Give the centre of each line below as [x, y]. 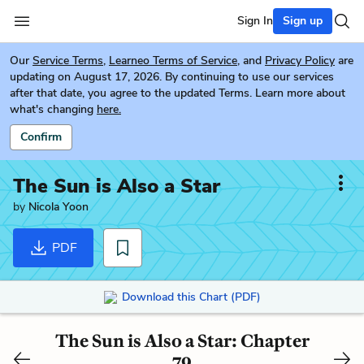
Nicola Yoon [58, 207]
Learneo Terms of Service [173, 61]
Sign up [303, 21]
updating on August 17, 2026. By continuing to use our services [172, 77]
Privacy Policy [300, 61]
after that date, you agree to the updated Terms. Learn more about [178, 93]
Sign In [255, 21]
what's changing [52, 109]
